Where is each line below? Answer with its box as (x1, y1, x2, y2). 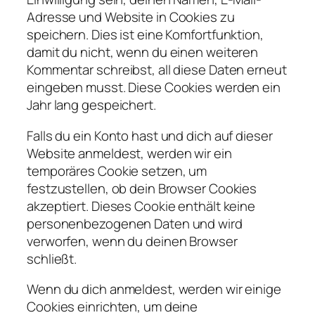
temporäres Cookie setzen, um (27, 161, 207, 180)
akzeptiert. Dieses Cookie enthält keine (27, 196, 256, 215)
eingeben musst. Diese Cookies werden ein (27, 78, 281, 97)
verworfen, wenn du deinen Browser (27, 231, 238, 250)
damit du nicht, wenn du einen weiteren (27, 43, 259, 62)
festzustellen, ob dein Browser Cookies (27, 179, 257, 198)
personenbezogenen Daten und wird (27, 214, 243, 233)
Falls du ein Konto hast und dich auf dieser (27, 126, 273, 145)
